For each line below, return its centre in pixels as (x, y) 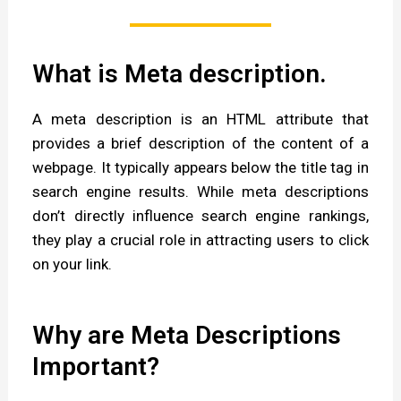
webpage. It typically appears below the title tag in (200, 168)
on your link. (73, 264)
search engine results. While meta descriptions (200, 192)
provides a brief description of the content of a (200, 144)
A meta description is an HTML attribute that (200, 119)
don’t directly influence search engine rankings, (200, 216)
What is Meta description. (180, 74)
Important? (96, 366)
